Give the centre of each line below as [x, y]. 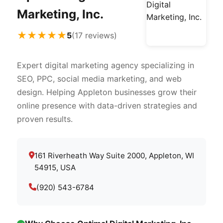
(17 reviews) [94, 35]
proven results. [45, 119]
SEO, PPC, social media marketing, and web [99, 79]
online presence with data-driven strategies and [107, 106]
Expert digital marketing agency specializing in [106, 65]
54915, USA [55, 167]
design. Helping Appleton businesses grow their [107, 92]
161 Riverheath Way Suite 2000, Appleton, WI [114, 156]
